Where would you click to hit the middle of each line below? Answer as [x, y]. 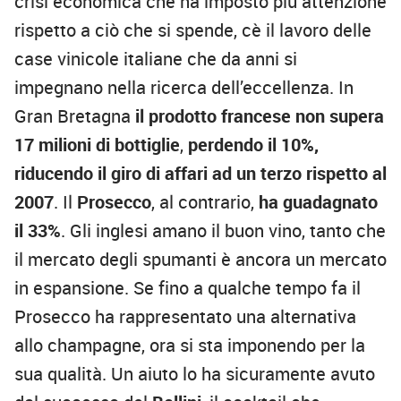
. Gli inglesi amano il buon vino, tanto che [223, 231]
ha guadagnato [316, 202]
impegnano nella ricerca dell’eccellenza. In [184, 88]
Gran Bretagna [75, 116]
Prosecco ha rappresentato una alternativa [185, 317]
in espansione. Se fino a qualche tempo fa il [188, 288]
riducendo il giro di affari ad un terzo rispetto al [200, 174]
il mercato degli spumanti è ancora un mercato [200, 260]
